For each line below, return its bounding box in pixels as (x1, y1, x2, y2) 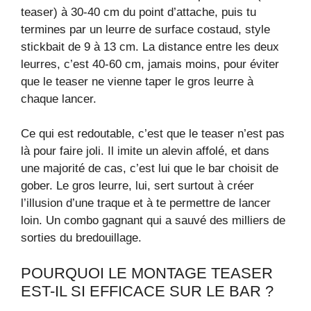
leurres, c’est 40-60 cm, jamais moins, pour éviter (21, 57, 279, 71)
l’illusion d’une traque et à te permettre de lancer (21, 196, 271, 210)
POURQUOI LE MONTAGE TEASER (21, 264, 273, 282)
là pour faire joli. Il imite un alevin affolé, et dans (21, 144, 269, 158)
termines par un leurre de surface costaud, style (21, 22, 270, 36)
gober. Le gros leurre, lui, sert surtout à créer (21, 179, 254, 193)
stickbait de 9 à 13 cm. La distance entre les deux (21, 40, 279, 53)
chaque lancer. (21, 92, 96, 106)
